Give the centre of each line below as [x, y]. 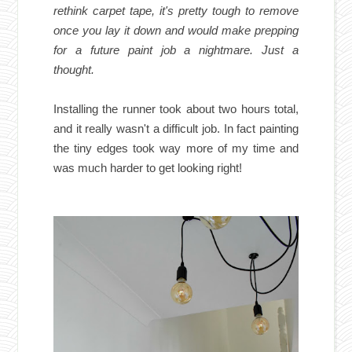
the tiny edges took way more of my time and [176, 148]
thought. [76, 70]
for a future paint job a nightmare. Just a [176, 50]
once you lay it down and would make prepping [176, 31]
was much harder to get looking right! [148, 168]
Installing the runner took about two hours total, [176, 109]
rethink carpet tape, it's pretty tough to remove [176, 11]
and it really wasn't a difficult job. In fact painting [176, 129]
